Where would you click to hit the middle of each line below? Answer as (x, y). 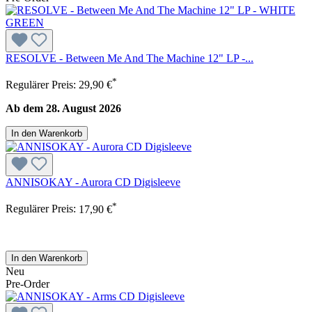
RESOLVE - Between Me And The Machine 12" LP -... (130, 58)
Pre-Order (28, 283)
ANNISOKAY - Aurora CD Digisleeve (93, 182)
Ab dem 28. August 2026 (63, 109)
